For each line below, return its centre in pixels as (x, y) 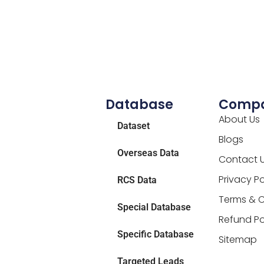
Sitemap (237, 240)
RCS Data (137, 180)
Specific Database (155, 235)
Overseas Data (148, 153)
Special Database (154, 207)
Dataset (133, 126)
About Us (239, 120)
